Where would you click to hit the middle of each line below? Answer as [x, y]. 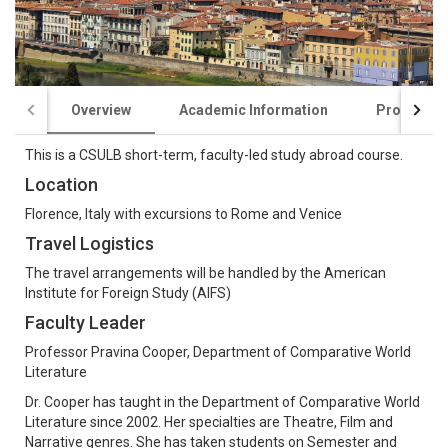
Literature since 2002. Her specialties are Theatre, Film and [209, 421]
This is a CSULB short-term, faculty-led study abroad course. [214, 154]
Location [61, 184]
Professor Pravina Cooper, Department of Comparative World [218, 351]
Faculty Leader [85, 322]
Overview [101, 109]
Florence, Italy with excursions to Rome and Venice [183, 213]
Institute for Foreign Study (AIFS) [128, 292]
